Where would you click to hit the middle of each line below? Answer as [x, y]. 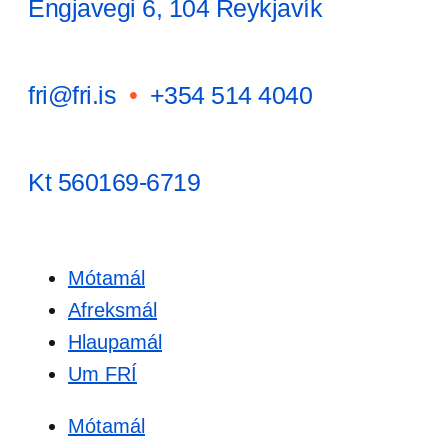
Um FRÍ [102, 374]
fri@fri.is [78, 95]
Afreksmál [112, 310]
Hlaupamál [115, 342]
